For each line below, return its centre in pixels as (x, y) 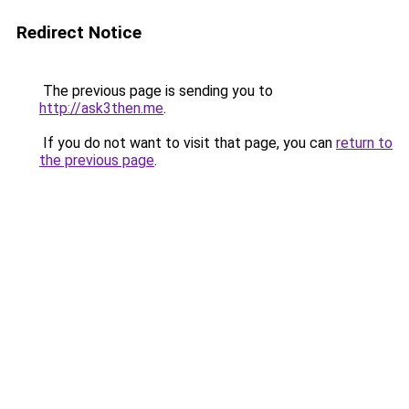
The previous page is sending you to (156, 91)
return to (364, 143)
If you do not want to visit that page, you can (188, 143)
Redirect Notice (79, 32)
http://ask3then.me (101, 108)
